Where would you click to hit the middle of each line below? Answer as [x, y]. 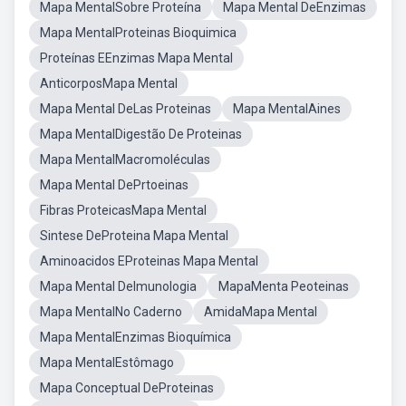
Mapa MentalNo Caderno [111, 312]
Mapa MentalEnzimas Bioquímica [135, 337]
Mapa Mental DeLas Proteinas [126, 109]
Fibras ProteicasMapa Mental [123, 210]
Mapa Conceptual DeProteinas [127, 388]
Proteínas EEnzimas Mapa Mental [136, 58]
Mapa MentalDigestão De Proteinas [141, 134]
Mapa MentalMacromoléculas [125, 159]
